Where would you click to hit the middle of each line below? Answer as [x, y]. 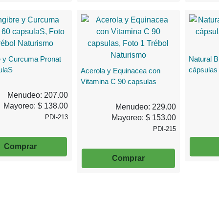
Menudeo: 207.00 [38, 95]
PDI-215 [164, 129]
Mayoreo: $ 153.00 [143, 117]
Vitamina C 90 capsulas [119, 81]
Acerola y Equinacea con [121, 70]
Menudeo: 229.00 [145, 107]
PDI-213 [57, 117]
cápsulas [203, 69]
